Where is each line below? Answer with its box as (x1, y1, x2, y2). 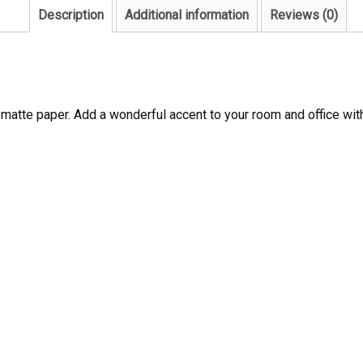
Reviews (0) (270, 6, 338, 23)
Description (38, 6, 104, 23)
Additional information (125, 6, 249, 23)
